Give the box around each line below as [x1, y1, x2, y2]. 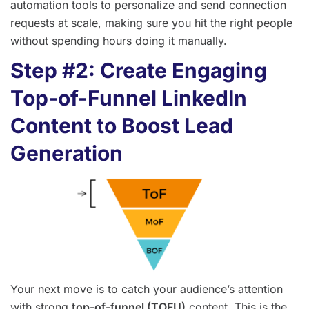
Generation [10, 141, 123, 166]
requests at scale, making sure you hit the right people [10, 16, 292, 30]
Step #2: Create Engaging [10, 58, 267, 83]
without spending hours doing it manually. [10, 34, 227, 48]
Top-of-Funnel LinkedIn [10, 86, 247, 111]
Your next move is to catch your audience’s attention [10, 282, 283, 297]
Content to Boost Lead [10, 113, 233, 139]
